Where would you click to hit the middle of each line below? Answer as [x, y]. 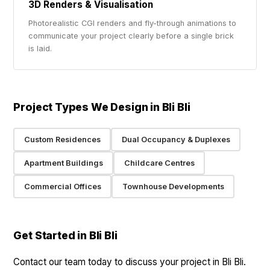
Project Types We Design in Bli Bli [102, 107]
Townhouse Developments [173, 186]
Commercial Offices [62, 186]
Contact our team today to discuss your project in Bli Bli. [130, 262]
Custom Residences [62, 139]
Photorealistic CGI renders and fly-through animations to [133, 23]
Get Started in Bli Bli [65, 235]
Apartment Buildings [63, 163]
